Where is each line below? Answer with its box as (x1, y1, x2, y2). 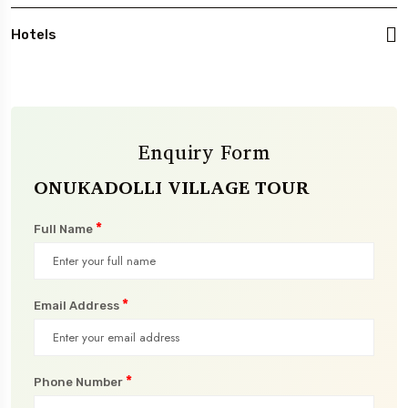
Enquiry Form (138, 135, 270, 168)
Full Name (34, 221, 96, 236)
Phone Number (34, 374, 126, 389)
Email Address (34, 298, 122, 312)
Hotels (11, 26, 56, 43)
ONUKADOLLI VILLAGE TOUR (34, 171, 310, 202)
